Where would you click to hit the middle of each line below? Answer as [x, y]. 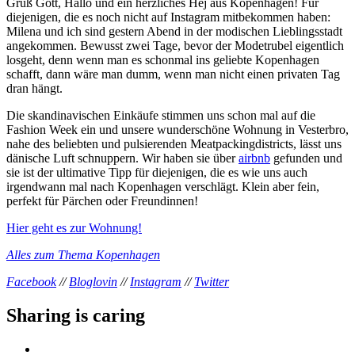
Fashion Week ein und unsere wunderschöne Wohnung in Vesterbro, [177, 129]
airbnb [254, 158]
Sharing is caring [76, 315]
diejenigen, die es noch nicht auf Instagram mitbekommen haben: [168, 17]
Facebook [31, 281]
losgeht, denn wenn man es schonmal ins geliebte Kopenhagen [163, 59]
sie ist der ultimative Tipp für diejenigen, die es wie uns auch [157, 172]
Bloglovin [93, 281]
